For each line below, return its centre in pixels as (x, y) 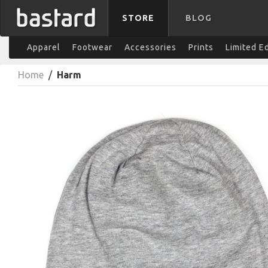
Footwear (92, 47)
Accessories (150, 47)
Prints (201, 47)
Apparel (44, 47)
